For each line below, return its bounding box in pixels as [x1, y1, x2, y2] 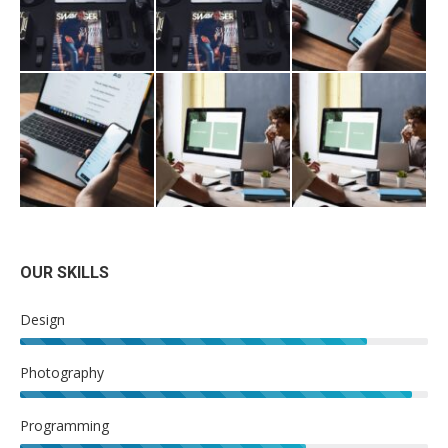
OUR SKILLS [20, 262, 109, 282]
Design [20, 309, 65, 329]
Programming [20, 415, 109, 435]
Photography [20, 362, 104, 382]
